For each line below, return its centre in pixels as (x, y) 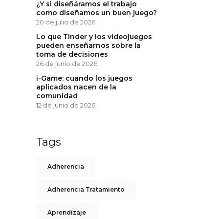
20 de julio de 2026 (66, 22)
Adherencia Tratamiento (86, 189)
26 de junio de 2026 (66, 64)
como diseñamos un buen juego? (96, 13)
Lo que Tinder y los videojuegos (94, 37)
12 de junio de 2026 (66, 105)
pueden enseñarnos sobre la (88, 45)
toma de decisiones (72, 54)
